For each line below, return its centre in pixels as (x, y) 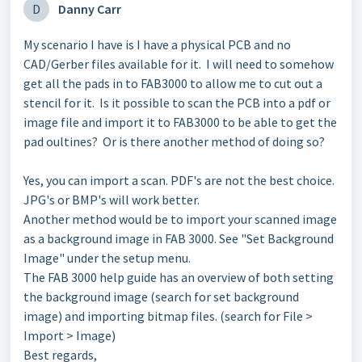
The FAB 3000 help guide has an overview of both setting (179, 277)
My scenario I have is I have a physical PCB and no (157, 44)
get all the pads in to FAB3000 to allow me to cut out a (173, 83)
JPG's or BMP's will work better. (113, 200)
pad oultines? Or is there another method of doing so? (174, 141)
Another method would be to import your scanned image (180, 219)
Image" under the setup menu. (107, 258)
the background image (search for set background (161, 297)
